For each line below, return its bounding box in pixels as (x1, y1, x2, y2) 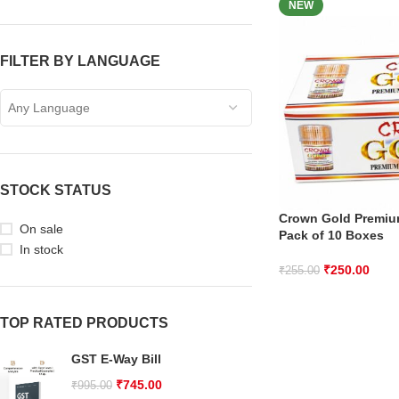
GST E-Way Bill (71, 352, 161, 366)
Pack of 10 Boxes (278, 227, 384, 242)
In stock (20, 242, 63, 256)
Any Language (8, 101, 90, 115)
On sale (20, 222, 63, 236)
